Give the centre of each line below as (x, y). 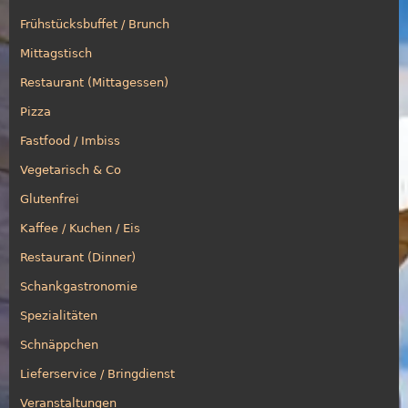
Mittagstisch (56, 53)
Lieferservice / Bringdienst (97, 373)
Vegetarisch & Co (71, 169)
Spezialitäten (59, 315)
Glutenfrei (50, 199)
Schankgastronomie (79, 286)
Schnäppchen (59, 344)
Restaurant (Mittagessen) (94, 82)
